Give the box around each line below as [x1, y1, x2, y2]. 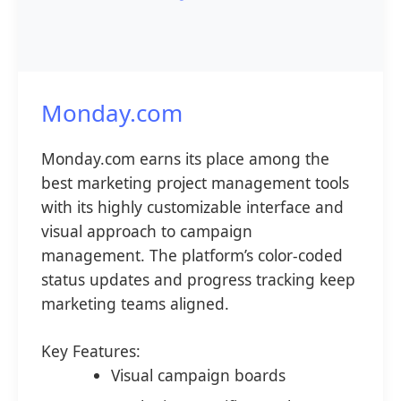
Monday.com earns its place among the [40, 147, 329, 169]
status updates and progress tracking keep [40, 268, 355, 290]
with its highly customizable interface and [40, 195, 344, 218]
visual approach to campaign [40, 219, 252, 242]
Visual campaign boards [110, 363, 286, 386]
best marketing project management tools [40, 171, 349, 193]
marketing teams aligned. [40, 292, 229, 314]
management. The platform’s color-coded [40, 243, 343, 266]
